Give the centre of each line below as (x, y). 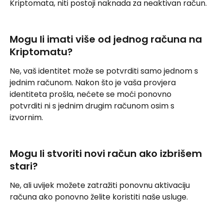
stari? (24, 166)
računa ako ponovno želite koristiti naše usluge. (99, 197)
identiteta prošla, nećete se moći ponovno (92, 94)
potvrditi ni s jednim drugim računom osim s (93, 106)
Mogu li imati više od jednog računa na (107, 39)
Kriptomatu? (41, 52)
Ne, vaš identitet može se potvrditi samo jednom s (105, 71)
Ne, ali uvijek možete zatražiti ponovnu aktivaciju (101, 185)
